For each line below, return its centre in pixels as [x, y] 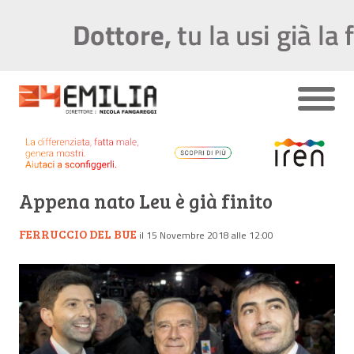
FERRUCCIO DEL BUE [78, 233]
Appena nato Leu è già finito [146, 201]
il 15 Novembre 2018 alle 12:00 [206, 235]
